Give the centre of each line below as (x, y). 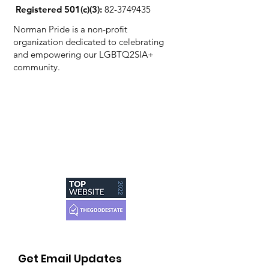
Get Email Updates (70, 258)
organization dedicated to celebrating (89, 42)
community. (37, 67)
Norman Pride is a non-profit (70, 29)
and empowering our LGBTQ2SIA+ (83, 54)
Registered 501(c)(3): (59, 9)
